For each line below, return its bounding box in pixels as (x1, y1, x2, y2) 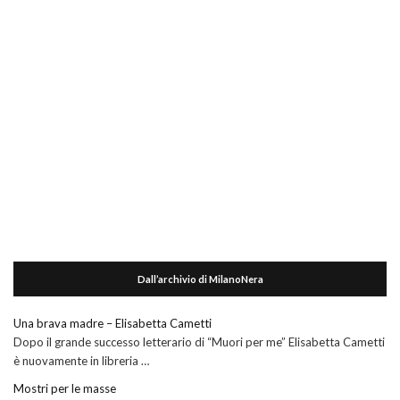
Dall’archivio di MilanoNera (137, 272, 263, 285)
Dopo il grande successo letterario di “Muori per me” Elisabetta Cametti (13, 334, 385, 349)
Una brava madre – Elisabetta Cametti (13, 315, 212, 330)
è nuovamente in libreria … (13, 353, 149, 368)
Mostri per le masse (13, 380, 116, 396)
